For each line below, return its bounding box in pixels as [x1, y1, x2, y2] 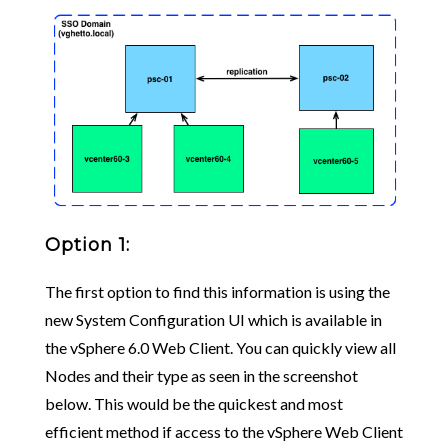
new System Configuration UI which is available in [44, 309, 382, 329]
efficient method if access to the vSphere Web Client [44, 421, 403, 441]
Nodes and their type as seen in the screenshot [44, 365, 358, 385]
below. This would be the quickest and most [44, 393, 343, 413]
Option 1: [44, 233, 130, 256]
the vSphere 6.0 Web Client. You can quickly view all [44, 337, 396, 357]
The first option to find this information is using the [44, 281, 390, 301]
